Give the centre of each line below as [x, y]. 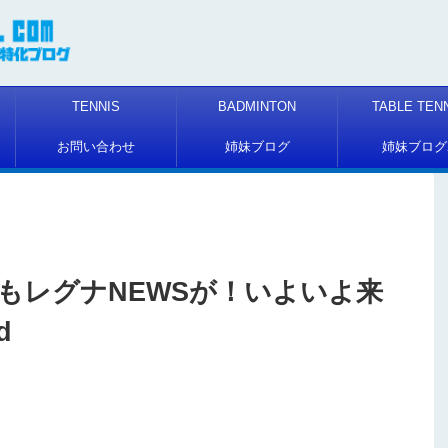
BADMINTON [257, 107]
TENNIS [96, 107]
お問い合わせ [96, 147]
